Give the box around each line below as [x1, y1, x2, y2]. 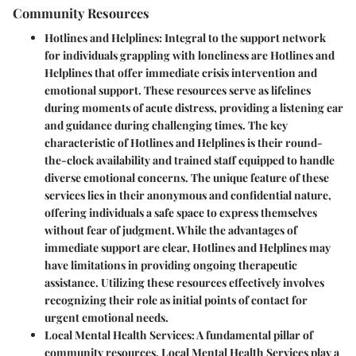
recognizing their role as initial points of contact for [44, 292, 308, 308]
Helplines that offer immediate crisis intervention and [44, 65, 317, 80]
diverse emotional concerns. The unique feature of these [44, 170, 329, 185]
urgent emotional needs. [44, 310, 168, 325]
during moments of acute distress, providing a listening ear [44, 100, 343, 115]
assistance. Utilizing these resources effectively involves [44, 275, 324, 290]
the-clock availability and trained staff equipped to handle [44, 153, 335, 168]
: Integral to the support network [159, 30, 326, 45]
